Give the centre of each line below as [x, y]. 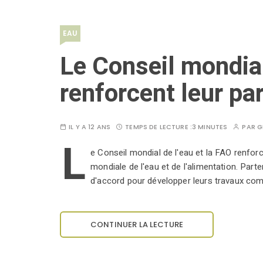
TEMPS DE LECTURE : [159, 127]
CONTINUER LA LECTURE [137, 225]
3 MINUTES [210, 127]
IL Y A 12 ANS [90, 127]
